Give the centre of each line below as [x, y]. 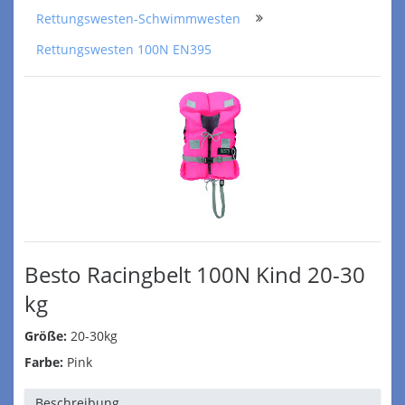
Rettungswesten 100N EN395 [124, 49]
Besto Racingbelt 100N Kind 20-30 [195, 274]
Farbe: [44, 362]
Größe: [46, 336]
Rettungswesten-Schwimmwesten [138, 19]
